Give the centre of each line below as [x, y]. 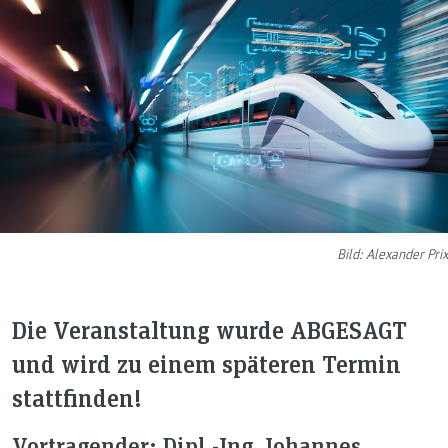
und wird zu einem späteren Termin [206, 364]
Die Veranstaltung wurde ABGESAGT [209, 330]
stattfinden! [77, 398]
